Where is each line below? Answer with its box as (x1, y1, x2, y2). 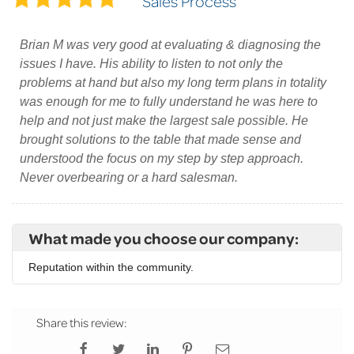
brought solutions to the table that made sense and (20, 133, 301, 147)
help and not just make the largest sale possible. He (20, 114, 308, 128)
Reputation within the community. (28, 261, 194, 274)
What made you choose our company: (28, 228, 299, 249)
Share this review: (36, 314, 126, 331)
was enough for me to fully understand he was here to (20, 95, 318, 109)
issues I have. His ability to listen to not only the (20, 57, 283, 71)
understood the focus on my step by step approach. (20, 152, 303, 166)
